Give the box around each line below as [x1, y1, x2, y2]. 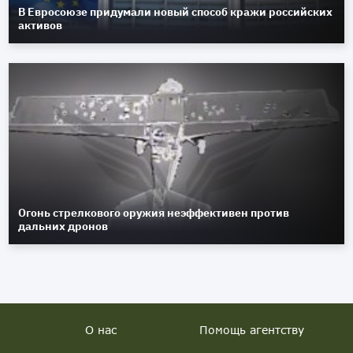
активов [18, 18, 63, 33]
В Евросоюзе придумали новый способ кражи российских [18, 5, 333, 20]
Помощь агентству [199, 323, 305, 337]
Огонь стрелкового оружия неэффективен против [18, 206, 290, 221]
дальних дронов [18, 219, 109, 234]
